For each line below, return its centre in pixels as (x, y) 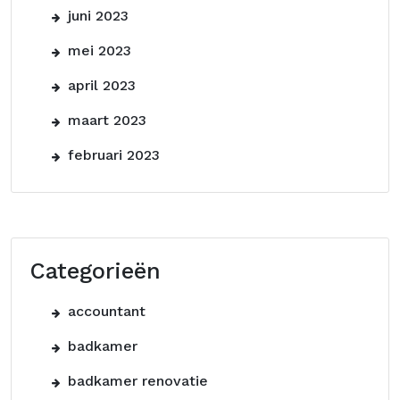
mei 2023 (100, 50)
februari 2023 (114, 155)
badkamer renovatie (138, 381)
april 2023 (102, 85)
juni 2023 (98, 16)
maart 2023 (107, 120)
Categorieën (95, 271)
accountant (107, 311)
